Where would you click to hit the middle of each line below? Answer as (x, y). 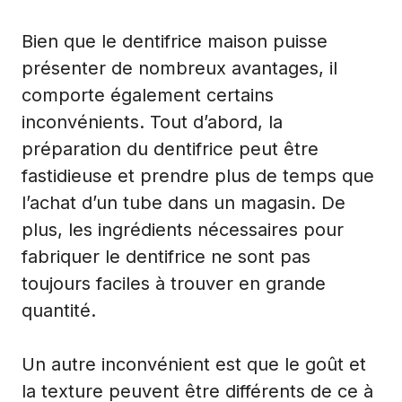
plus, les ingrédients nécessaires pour (183, 229)
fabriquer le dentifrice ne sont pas (166, 256)
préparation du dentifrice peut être (170, 149)
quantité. (59, 310)
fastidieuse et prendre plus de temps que (198, 175)
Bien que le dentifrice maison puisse (175, 41)
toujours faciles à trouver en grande (174, 283)
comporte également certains (148, 95)
